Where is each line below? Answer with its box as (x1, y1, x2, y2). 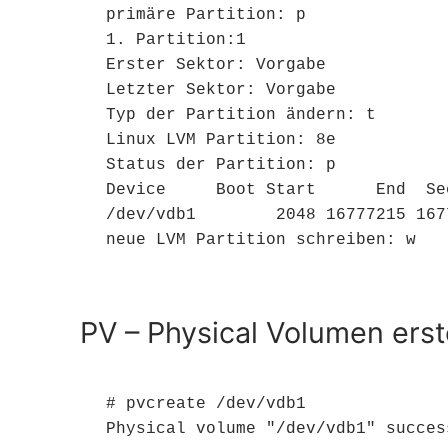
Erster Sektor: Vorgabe (105, 55, 326, 74)
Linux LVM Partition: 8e (105, 130, 336, 149)
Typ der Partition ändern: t (105, 105, 376, 124)
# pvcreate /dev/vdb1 (105, 395, 306, 414)
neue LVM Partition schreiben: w (105, 230, 416, 249)
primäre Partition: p (105, 5, 306, 24)
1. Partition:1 (105, 30, 246, 49)
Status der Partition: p (105, 155, 336, 174)
